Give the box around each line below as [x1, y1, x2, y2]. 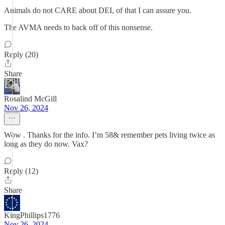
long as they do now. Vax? [4, 140, 88, 148]
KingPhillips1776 [4, 211, 60, 219]
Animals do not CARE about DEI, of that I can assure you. [4, 6, 191, 15]
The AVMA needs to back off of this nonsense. [4, 23, 153, 32]
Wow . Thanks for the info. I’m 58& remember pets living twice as [4, 131, 215, 139]
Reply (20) [4, 50, 38, 59]
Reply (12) [4, 167, 38, 175]
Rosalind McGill [4, 94, 57, 103]
